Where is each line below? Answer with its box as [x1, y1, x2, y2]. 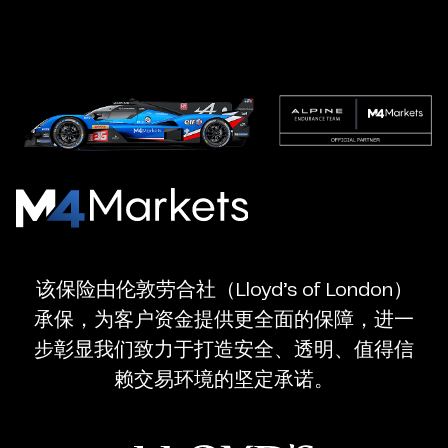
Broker [247, 367, 325, 401]
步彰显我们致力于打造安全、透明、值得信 [34, 340, 414, 360]
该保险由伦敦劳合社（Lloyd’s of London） [35, 280, 413, 300]
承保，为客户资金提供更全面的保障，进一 [34, 310, 414, 330]
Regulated [247, 331, 363, 365]
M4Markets [247, 187, 376, 221]
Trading [247, 295, 333, 329]
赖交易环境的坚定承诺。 [114, 370, 334, 390]
